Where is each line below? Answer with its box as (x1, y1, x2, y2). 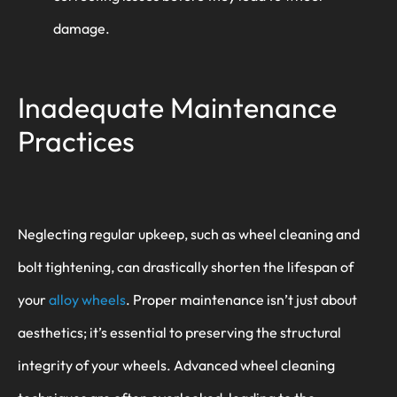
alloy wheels (49, 290, 126, 308)
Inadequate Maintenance (18, 90, 337, 126)
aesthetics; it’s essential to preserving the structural (18, 323, 341, 341)
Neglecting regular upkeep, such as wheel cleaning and (18, 224, 360, 243)
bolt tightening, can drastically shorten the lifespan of (18, 257, 354, 276)
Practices (18, 123, 135, 160)
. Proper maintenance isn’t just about (126, 290, 357, 308)
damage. (53, 19, 110, 37)
